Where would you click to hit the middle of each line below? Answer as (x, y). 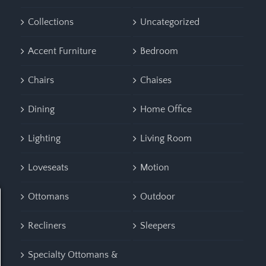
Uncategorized (170, 22)
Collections (50, 22)
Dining (41, 109)
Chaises (156, 80)
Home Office (166, 109)
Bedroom (159, 51)
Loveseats (48, 167)
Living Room (166, 138)
